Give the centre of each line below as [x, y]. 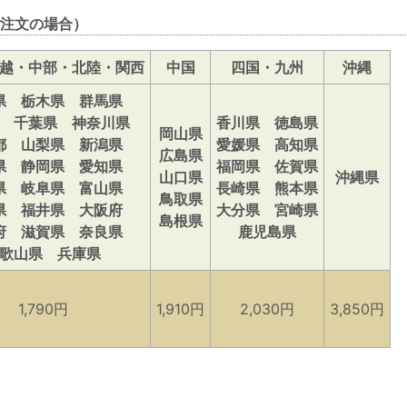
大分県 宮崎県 [267, 210]
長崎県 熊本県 [267, 189]
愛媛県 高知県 [267, 145]
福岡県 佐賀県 [267, 167]
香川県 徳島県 [267, 123]
